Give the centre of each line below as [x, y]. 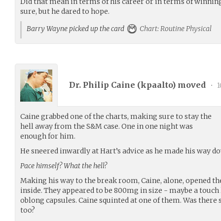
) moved [190, 85]
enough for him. [48, 136]
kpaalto [156, 85]
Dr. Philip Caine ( [105, 85]
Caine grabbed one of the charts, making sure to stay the [116, 116]
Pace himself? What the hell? [64, 166]
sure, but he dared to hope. [65, 11]
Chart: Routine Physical [175, 29]
